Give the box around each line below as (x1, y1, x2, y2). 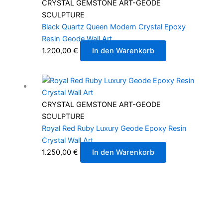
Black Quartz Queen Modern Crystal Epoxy (41, 22, 186, 31)
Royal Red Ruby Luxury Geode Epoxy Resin (41, 124, 187, 133)
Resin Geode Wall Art (41, 34, 112, 43)
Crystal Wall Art (41, 136, 93, 145)
